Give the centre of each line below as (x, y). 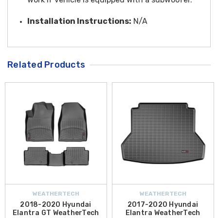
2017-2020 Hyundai (163, 204)
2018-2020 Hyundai (56, 204)
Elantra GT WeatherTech (56, 213)
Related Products (46, 64)
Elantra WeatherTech (163, 213)
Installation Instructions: (79, 21)
